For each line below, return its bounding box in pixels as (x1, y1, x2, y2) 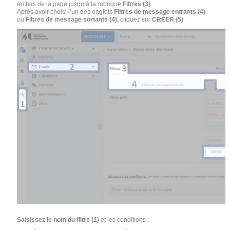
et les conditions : (99, 216, 149, 224)
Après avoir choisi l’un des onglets (17, 8, 114, 16)
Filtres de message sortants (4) (26, 16, 118, 24)
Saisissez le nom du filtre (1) (17, 216, 100, 224)
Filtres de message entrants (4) (114, 8, 206, 16)
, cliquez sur (117, 16, 152, 24)
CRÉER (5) (152, 16, 184, 24)
